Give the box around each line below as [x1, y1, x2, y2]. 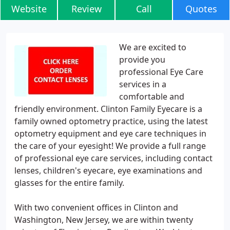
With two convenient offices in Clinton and [14, 202, 178, 213]
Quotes [185, 3, 217, 15]
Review [71, 3, 102, 15]
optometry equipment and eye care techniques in [14, 128, 206, 139]
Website [11, 3, 47, 15]
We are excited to [119, 42, 186, 53]
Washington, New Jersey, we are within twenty [14, 214, 193, 225]
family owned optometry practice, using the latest [14, 116, 208, 127]
